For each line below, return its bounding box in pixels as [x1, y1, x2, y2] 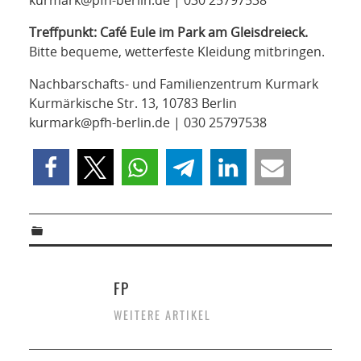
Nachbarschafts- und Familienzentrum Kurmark [28, 75, 318, 93]
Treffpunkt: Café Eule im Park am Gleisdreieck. [28, 23, 308, 42]
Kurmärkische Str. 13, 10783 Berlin [28, 94, 237, 113]
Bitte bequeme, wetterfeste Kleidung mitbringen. [28, 43, 325, 61]
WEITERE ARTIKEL [113, 306, 211, 324]
